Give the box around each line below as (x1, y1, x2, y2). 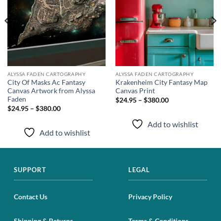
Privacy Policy (128, 192, 172, 201)
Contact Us (14, 192, 47, 201)
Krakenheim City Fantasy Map (115, 78, 208, 87)
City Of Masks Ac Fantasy (7, 78, 85, 87)
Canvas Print (115, 87, 155, 95)
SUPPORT (14, 166, 47, 174)
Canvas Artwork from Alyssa (7, 87, 95, 95)
